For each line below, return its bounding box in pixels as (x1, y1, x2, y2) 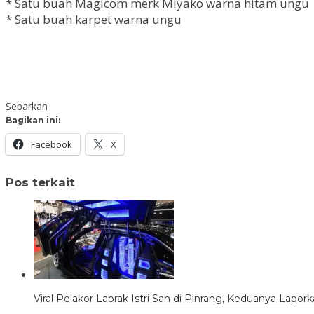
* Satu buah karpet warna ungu (6, 11, 182, 28)
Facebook (31, 138, 72, 151)
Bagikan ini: (6, 115, 60, 126)
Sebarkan (6, 100, 48, 114)
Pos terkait (6, 175, 75, 189)
